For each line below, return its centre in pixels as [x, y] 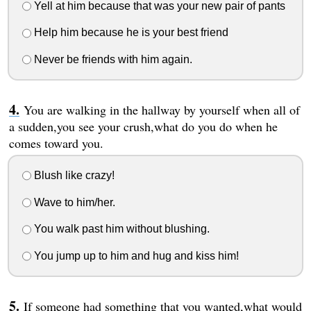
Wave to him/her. [73, 202]
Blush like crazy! [73, 175]
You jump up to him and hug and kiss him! [135, 256]
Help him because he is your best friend [129, 33]
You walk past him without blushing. [120, 229]
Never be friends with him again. [111, 60]
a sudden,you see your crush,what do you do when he [143, 127]
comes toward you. [56, 143]
